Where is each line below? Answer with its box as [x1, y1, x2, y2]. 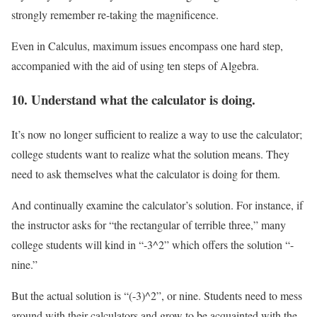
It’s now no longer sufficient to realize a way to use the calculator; [11, 127, 302, 142]
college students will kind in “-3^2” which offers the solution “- [11, 237, 294, 253]
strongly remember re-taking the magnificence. [11, 6, 219, 22]
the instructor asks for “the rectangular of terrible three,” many [11, 217, 286, 233]
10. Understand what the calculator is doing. [11, 90, 255, 110]
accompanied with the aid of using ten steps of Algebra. [11, 57, 259, 73]
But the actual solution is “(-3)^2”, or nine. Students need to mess [11, 288, 302, 304]
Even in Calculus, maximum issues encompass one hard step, [11, 38, 283, 53]
